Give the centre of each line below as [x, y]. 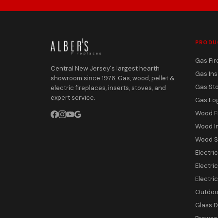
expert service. [73, 98]
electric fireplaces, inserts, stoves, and [108, 88]
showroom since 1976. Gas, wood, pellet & [113, 78]
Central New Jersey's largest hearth [105, 68]
